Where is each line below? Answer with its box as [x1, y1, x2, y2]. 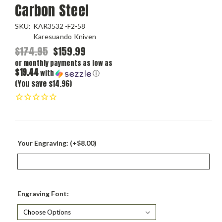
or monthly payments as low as [15, 57, 112, 68]
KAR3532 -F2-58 [33, 21, 85, 30]
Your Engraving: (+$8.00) [17, 139, 97, 148]
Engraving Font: [17, 189, 69, 198]
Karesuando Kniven [33, 32, 97, 41]
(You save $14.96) [15, 77, 72, 89]
